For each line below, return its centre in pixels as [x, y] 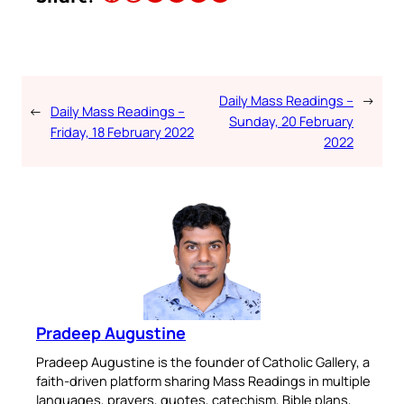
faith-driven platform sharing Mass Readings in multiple [203, 381]
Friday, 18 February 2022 [122, 131]
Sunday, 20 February [291, 121]
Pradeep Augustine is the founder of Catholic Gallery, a [203, 362]
